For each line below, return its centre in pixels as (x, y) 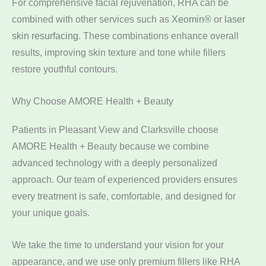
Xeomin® (191, 19)
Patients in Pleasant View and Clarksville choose (115, 129)
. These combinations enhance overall (159, 35)
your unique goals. (51, 212)
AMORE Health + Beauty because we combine (110, 146)
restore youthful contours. (65, 69)
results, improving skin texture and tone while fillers (119, 52)
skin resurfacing (45, 35)
